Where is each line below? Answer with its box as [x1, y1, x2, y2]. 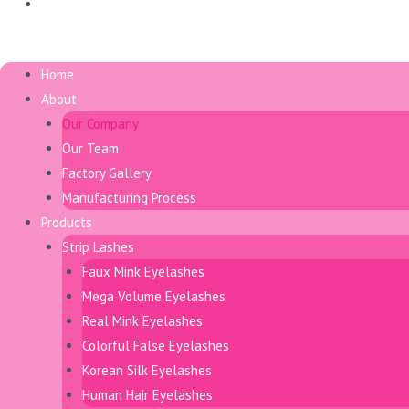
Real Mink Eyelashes [82, 311, 203, 330]
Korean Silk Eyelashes [82, 361, 212, 379]
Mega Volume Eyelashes [82, 287, 225, 305]
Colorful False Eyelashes [82, 336, 229, 354]
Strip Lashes [61, 237, 134, 256]
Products [41, 213, 92, 231]
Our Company [61, 114, 139, 132]
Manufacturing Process [61, 188, 196, 206]
